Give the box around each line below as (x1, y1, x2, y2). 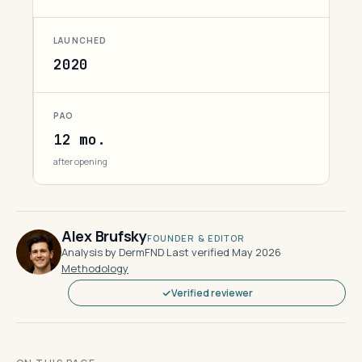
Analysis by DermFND (61, 245, 164, 259)
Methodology (61, 261, 128, 276)
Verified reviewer (170, 286, 253, 300)
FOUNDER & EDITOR (146, 232, 246, 244)
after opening (53, 155, 107, 167)
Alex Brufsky (61, 226, 147, 246)
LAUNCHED (53, 35, 107, 46)
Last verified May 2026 (166, 245, 281, 259)
